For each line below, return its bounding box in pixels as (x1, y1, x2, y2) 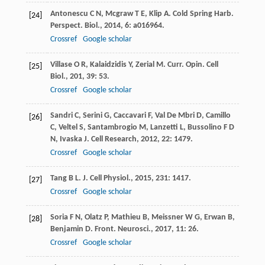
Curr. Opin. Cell (167, 60, 218, 70)
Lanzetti (150, 123, 178, 132)
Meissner (151, 213, 183, 222)
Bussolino (187, 123, 222, 132)
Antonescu (50, 9, 88, 19)
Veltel (58, 123, 77, 132)
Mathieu (111, 213, 141, 222)
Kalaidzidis (89, 60, 127, 70)
